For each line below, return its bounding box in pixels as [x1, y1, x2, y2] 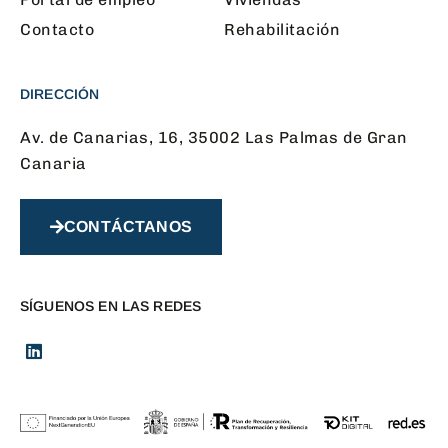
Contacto [20, 19, 94, 39]
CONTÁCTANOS [64, 217, 192, 235]
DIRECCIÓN [20, 85, 100, 102]
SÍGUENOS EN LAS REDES [20, 297, 202, 314]
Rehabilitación [224, 19, 340, 39]
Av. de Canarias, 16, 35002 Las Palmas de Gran [20, 127, 408, 147]
